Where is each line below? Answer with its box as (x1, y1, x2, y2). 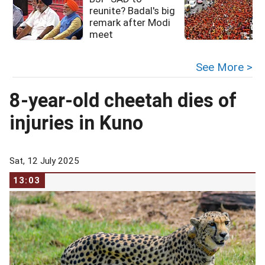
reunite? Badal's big (89, 5, 175, 17)
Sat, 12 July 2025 (9, 156, 79, 166)
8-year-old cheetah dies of (9, 89, 237, 112)
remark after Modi (89, 17, 170, 28)
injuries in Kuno (9, 112, 143, 134)
